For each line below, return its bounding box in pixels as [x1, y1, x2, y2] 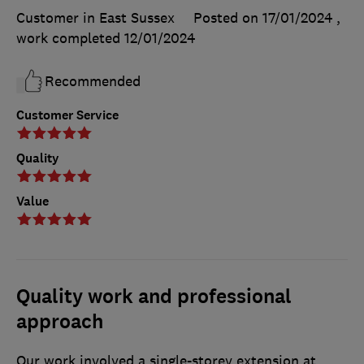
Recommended [45, 71, 141, 90]
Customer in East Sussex [16, 8, 175, 27]
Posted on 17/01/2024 [193, 8, 332, 27]
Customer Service [16, 106, 119, 123]
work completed [16, 28, 124, 47]
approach [16, 308, 103, 335]
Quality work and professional [16, 283, 292, 310]
